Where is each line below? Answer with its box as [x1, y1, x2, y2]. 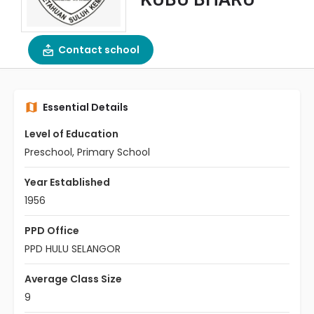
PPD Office [25, 224, 79, 238]
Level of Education [25, 127, 118, 141]
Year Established [25, 175, 110, 189]
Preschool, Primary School [25, 145, 150, 159]
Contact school [58, 43, 139, 57]
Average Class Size [25, 272, 122, 286]
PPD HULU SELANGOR [25, 242, 121, 256]
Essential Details [43, 100, 128, 114]
